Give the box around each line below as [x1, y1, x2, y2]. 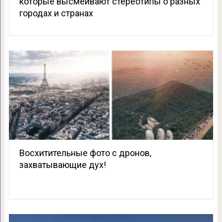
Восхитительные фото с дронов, [19, 148, 151, 159]
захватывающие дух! [19, 160, 106, 170]
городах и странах [19, 8, 93, 19]
